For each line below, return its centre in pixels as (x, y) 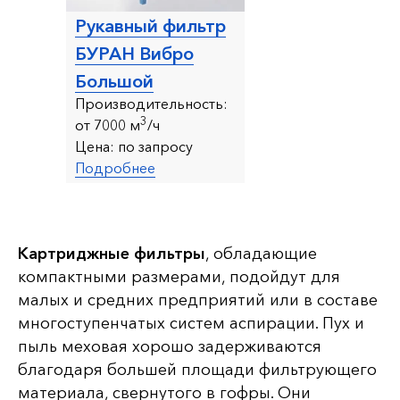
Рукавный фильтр (150, 25)
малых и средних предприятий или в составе (198, 300)
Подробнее (115, 167)
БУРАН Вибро (134, 53)
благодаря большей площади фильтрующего (197, 369)
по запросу (154, 146)
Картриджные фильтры (112, 253)
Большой (114, 81)
